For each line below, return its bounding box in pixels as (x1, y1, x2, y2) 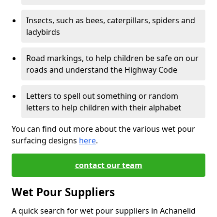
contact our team (75, 160, 142, 170)
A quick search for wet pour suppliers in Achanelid (12, 205, 196, 216)
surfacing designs (12, 135, 79, 146)
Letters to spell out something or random (26, 91, 178, 101)
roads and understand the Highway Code (26, 64, 177, 75)
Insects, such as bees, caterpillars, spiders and (26, 15, 195, 26)
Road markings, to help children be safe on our (26, 53, 199, 63)
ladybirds (26, 27, 60, 37)
